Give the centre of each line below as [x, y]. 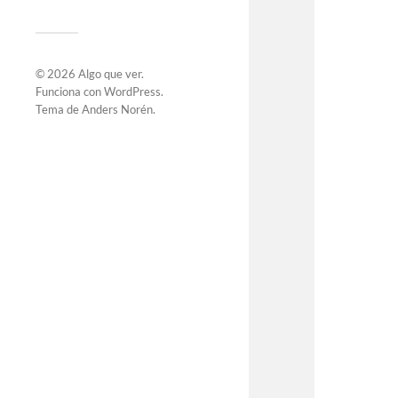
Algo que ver [110, 73]
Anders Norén [117, 109]
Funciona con [70, 91]
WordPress [132, 91]
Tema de [59, 109]
